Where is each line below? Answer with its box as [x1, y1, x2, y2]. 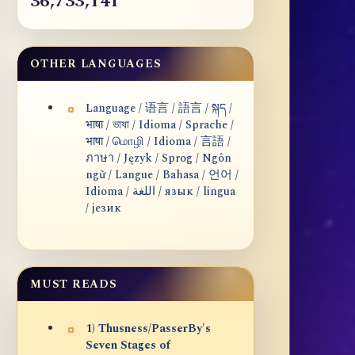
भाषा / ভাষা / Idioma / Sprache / [86, 116, 234, 135]
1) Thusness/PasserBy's [86, 320, 211, 338]
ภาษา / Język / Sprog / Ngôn [86, 150, 231, 168]
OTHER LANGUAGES [30, 55, 162, 73]
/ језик [86, 200, 121, 218]
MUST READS [30, 276, 117, 293]
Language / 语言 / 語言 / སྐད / [86, 100, 232, 118]
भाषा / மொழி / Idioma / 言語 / [86, 133, 231, 151]
